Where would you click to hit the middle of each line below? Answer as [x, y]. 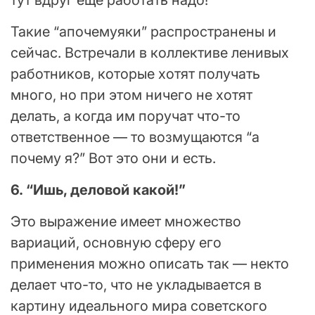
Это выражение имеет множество [126, 221]
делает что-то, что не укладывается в [136, 284]
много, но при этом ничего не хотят [131, 95]
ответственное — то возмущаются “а [135, 137]
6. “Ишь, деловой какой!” [98, 189]
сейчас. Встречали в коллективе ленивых [150, 52]
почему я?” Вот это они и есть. [113, 158]
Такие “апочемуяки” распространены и [143, 31]
